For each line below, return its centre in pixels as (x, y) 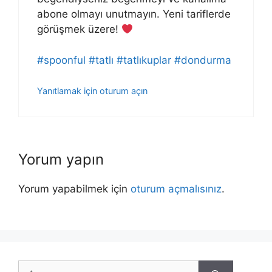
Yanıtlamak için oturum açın (92, 91)
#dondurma (203, 60)
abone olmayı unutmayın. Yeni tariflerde (134, 14)
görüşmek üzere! (79, 29)
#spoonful (61, 60)
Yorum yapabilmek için (74, 189)
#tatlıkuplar (144, 60)
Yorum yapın (61, 159)
